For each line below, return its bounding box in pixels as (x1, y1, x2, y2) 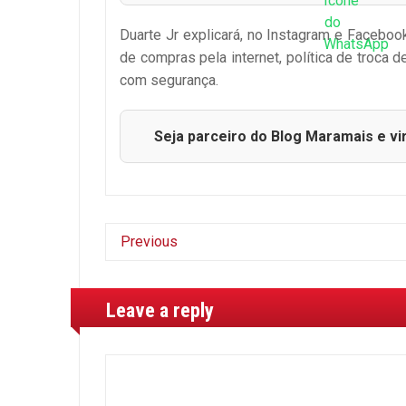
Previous (121, 233, 178, 251)
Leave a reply (106, 297, 215, 322)
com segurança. (120, 72, 218, 90)
